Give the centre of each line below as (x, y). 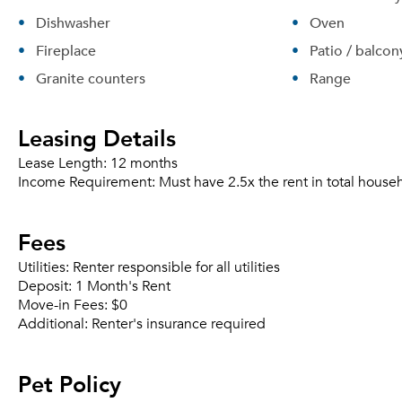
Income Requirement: (88, 182)
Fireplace (66, 50)
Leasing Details (97, 137)
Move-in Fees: (65, 305)
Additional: (55, 324)
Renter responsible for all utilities (176, 267)
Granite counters (91, 78)
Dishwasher (73, 22)
